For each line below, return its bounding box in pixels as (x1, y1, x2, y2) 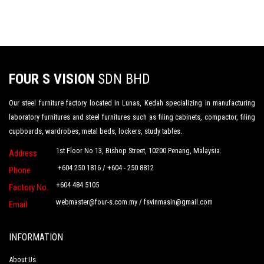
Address (9, 147, 37, 159)
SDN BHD (94, 70, 150, 87)
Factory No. (9, 181, 48, 193)
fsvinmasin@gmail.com (144, 197, 213, 207)
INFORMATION (9, 231, 63, 243)
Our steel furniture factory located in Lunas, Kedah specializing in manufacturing (9, 98, 255, 107)
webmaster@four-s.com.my (56, 197, 137, 207)
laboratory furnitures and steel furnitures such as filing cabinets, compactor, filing (9, 112, 255, 121)
